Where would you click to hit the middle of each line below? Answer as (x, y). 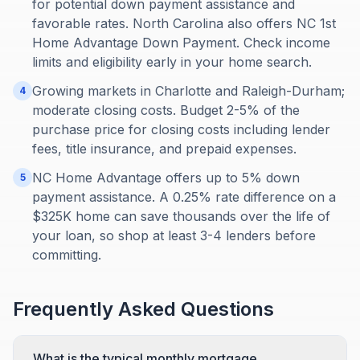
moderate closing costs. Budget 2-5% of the (166, 110)
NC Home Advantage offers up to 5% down (166, 178)
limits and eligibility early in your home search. (172, 62)
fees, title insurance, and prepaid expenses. (164, 149)
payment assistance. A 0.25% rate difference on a (184, 197)
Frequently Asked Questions (143, 309)
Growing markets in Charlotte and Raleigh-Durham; (188, 91)
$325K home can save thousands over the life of (181, 216)
